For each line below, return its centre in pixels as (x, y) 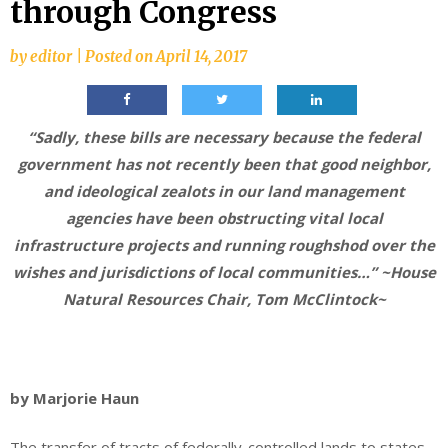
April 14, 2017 (201, 56)
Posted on (120, 56)
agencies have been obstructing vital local (224, 217)
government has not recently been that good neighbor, (224, 163)
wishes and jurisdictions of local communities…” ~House (224, 271)
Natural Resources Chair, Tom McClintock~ (224, 298)
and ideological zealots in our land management (224, 190)
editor (51, 56)
